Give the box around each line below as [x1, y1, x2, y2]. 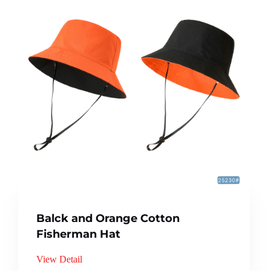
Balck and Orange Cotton [36, 211, 180, 225]
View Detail [36, 253, 82, 264]
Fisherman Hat [36, 227, 120, 241]
